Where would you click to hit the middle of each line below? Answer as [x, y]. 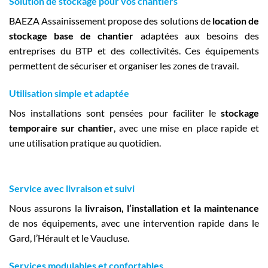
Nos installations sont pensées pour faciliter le [115, 113]
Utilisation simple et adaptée [69, 93]
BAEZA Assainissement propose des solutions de [111, 21]
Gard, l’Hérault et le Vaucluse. [69, 237]
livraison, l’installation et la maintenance [172, 208]
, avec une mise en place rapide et [187, 128]
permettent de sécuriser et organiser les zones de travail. [124, 66]
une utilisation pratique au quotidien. [85, 143]
